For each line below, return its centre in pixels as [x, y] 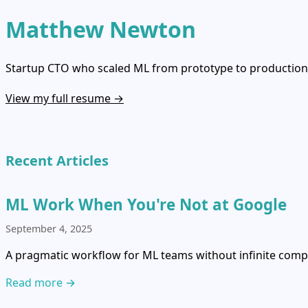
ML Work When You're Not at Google [146, 204]
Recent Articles [57, 160]
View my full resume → [65, 98]
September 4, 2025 [49, 228]
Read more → [41, 282]
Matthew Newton [101, 30]
